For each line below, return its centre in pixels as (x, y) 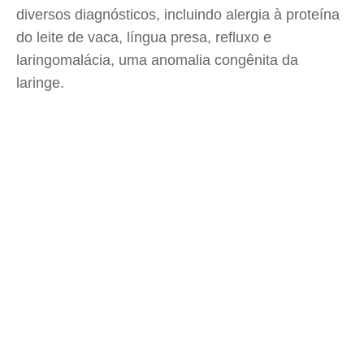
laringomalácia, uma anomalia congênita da (157, 60)
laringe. (40, 83)
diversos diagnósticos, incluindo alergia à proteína (178, 15)
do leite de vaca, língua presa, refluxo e (144, 37)
